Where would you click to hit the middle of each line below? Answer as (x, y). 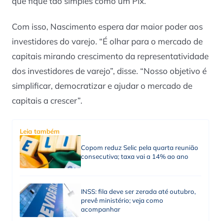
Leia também (40, 131)
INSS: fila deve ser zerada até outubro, (138, 192)
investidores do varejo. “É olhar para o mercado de (107, 41)
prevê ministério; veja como (122, 201)
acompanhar (100, 209)
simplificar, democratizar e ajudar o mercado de (102, 86)
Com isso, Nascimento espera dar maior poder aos (107, 27)
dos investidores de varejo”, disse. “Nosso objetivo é (109, 71)
